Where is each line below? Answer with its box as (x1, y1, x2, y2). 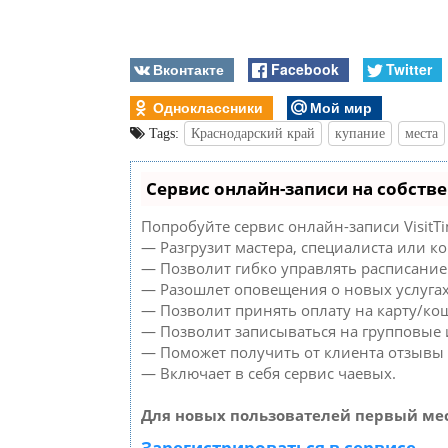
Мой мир (309, 97, 372, 117)
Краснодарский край (191, 125, 315, 141)
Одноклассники (153, 97, 264, 117)
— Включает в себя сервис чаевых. (141, 362, 396, 383)
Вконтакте (153, 58, 225, 79)
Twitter (385, 58, 432, 79)
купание (335, 125, 385, 141)
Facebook (270, 58, 339, 79)
